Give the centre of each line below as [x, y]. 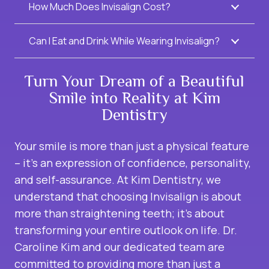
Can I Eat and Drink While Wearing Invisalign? [124, 41]
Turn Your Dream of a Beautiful [134, 81]
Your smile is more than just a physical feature [132, 146]
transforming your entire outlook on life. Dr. [126, 230]
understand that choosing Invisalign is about [128, 197]
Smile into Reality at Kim [134, 98]
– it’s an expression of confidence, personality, [133, 163]
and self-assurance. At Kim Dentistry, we [118, 180]
